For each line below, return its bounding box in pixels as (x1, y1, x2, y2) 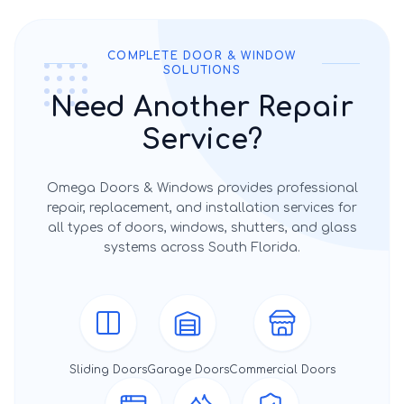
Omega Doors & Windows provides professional (46, 181, 358, 195)
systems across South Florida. (104, 241, 300, 254)
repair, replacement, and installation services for (47, 201, 357, 215)
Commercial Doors (228, 363, 335, 376)
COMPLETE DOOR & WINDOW (107, 50, 297, 62)
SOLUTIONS (163, 64, 241, 77)
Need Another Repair (50, 93, 353, 123)
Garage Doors (146, 363, 229, 376)
